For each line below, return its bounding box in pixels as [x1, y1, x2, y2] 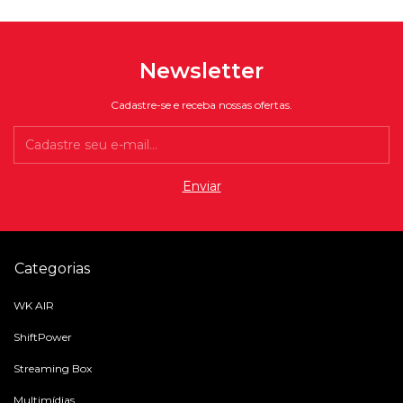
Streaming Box [13, 362, 92, 376]
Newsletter [139, 58, 264, 85]
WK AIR [13, 299, 54, 313]
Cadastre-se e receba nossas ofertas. [111, 98, 292, 112]
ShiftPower [13, 330, 72, 345]
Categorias [14, 260, 90, 278]
